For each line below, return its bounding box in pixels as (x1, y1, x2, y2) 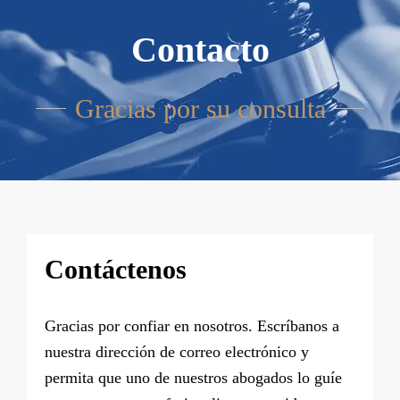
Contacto (130, 29, 270, 70)
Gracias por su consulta (74, 93, 326, 123)
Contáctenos (45, 254, 187, 284)
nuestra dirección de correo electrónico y (45, 342, 309, 361)
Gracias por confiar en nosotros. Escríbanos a (45, 316, 339, 335)
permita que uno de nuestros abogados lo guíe (45, 368, 342, 387)
